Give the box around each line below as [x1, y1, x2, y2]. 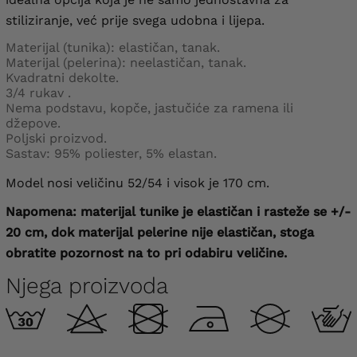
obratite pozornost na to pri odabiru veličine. [6, 245, 287, 261]
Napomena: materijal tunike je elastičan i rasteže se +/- [6, 203, 351, 219]
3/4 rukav [6, 84, 64, 100]
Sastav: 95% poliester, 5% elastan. [6, 145, 217, 161]
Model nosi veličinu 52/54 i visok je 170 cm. [6, 175, 269, 190]
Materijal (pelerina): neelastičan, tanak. [6, 54, 246, 70]
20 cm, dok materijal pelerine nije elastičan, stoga [6, 224, 314, 240]
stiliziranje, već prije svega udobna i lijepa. [6, 12, 265, 28]
